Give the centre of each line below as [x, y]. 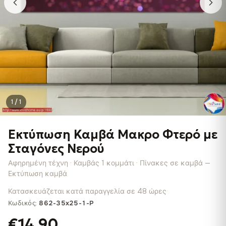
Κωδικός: [24, 203]
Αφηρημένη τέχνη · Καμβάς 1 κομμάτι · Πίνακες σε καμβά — [109, 163]
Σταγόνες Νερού [56, 149]
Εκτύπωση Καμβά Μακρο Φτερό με [113, 135]
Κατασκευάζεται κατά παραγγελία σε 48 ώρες [87, 191]
